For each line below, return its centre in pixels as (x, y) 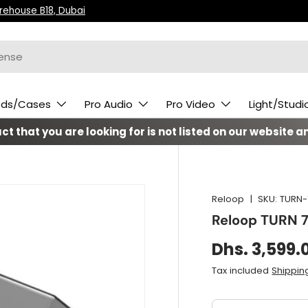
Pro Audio (109, 104)
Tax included (242, 270)
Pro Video (191, 104)
